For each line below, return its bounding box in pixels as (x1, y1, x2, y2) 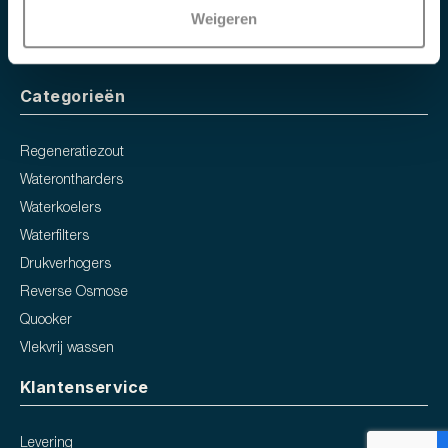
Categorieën (20, 86, 126, 107)
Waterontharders (20, 174, 123, 188)
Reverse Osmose (20, 286, 128, 300)
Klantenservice (20, 377, 149, 398)
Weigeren (191, 10, 257, 28)
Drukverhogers (20, 258, 111, 272)
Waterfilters (20, 230, 89, 244)
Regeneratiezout (20, 146, 124, 160)
